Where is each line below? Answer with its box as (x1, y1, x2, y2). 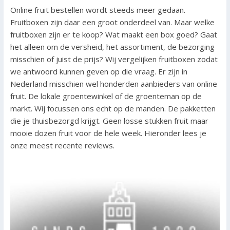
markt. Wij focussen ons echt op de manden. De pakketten (10, 103, 216, 114)
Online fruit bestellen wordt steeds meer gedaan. (10, 5, 185, 15)
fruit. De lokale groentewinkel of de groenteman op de (10, 91, 202, 102)
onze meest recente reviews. (10, 140, 114, 151)
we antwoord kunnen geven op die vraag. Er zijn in (10, 66, 187, 77)
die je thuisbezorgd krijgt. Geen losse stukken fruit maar (10, 116, 208, 126)
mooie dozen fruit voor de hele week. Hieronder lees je (10, 128, 206, 139)
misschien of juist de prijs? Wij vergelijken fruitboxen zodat (10, 54, 218, 65)
